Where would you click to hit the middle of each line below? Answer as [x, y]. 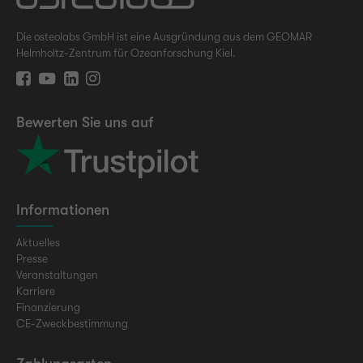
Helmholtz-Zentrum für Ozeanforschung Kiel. [126, 53]
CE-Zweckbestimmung [72, 323]
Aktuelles [38, 242]
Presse [32, 258]
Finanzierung [48, 307]
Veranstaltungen [57, 275]
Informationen [63, 209]
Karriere [36, 291]
